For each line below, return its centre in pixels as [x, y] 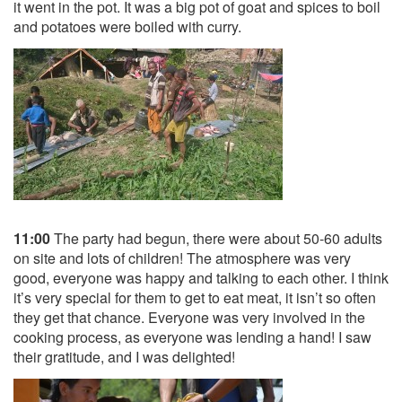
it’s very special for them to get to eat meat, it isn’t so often [195, 297]
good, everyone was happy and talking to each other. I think [201, 278]
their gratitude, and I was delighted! [124, 357]
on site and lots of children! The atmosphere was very [182, 258]
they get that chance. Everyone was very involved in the [189, 317]
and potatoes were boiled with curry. [127, 26]
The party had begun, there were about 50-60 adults [216, 238]
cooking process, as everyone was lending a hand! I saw [192, 337]
